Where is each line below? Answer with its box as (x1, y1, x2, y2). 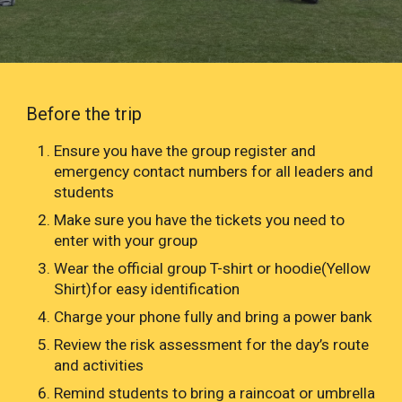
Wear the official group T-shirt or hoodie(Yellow (54, 259, 371, 278)
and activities (54, 356, 144, 375)
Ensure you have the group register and (54, 142, 317, 161)
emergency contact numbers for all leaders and (54, 162, 374, 181)
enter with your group (54, 232, 198, 250)
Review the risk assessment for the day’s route (54, 336, 370, 354)
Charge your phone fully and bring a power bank (54, 308, 373, 327)
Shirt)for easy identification (54, 280, 240, 299)
